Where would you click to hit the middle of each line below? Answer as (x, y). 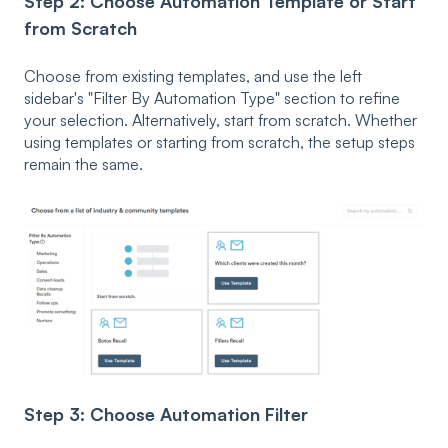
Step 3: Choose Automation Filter (166, 413)
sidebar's (54, 97)
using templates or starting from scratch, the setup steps (219, 141)
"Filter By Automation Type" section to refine (244, 97)
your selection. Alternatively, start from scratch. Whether (220, 119)
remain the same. (83, 163)
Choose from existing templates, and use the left (193, 75)
